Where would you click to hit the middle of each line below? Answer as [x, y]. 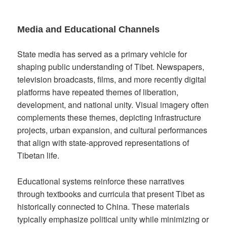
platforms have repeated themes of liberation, [98, 92]
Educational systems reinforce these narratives [101, 181]
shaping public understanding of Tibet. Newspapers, [111, 67]
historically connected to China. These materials [104, 206]
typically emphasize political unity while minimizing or [113, 219]
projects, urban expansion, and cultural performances [112, 130]
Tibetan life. [39, 156]
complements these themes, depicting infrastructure [109, 118]
